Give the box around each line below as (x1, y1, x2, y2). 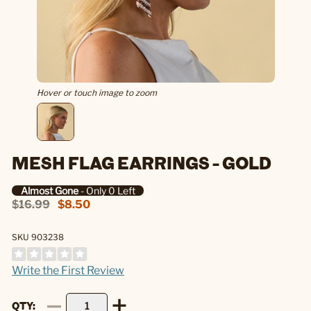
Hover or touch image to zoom (36, 87, 157, 98)
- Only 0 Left (78, 184, 135, 196)
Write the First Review (12, 264, 124, 278)
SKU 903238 (12, 232, 64, 243)
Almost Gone (20, 184, 78, 196)
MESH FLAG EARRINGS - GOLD (12, 151, 271, 174)
